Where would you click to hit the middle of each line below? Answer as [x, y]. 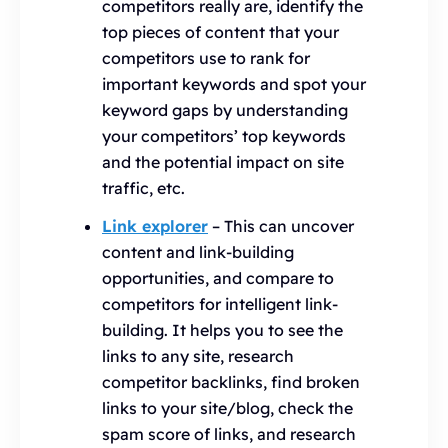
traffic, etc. [143, 188]
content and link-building [198, 252]
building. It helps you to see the [222, 330]
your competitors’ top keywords [224, 136]
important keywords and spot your [234, 84]
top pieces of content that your [220, 32]
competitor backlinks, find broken [231, 382]
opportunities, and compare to [218, 278]
